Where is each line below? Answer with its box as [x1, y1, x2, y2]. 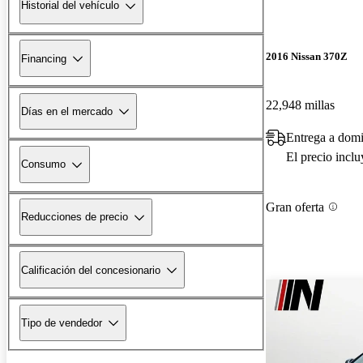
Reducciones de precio [21, 211, 128, 224]
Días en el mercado [21, 105, 113, 117]
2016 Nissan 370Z [266, 50, 348, 63]
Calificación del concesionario [21, 263, 160, 276]
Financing [21, 52, 66, 65]
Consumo [21, 158, 66, 171]
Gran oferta [266, 199, 324, 214]
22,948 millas [266, 97, 335, 112]
